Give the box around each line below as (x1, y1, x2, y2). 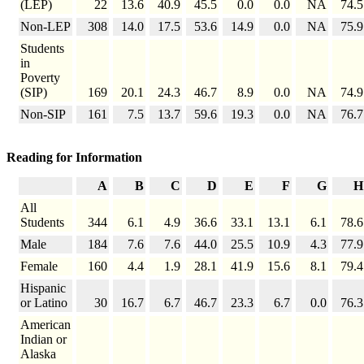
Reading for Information (6, 150, 142, 165)
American (20, 318, 71, 332)
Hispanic (20, 281, 66, 296)
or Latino (20, 296, 67, 310)
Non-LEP (20, 19, 71, 34)
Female (20, 259, 58, 274)
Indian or (20, 332, 67, 347)
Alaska (20, 347, 56, 362)
